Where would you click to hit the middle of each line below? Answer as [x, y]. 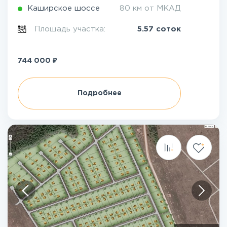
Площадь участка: [71, 29]
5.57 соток [159, 29]
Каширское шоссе [64, 8]
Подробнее [99, 93]
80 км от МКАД [150, 8]
